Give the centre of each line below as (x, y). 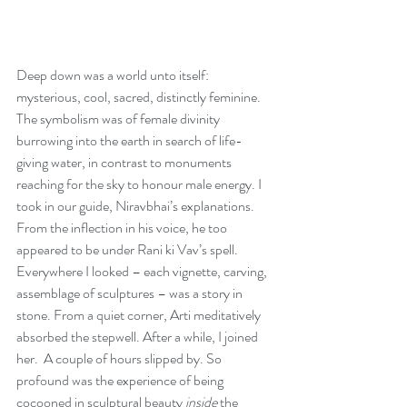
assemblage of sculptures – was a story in (131, 293)
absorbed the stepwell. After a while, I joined (139, 337)
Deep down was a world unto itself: (114, 75)
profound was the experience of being (121, 381)
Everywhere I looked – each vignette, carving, (143, 272)
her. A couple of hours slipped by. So (120, 359)
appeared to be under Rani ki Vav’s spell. (129, 250)
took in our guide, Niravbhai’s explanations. (137, 206)
